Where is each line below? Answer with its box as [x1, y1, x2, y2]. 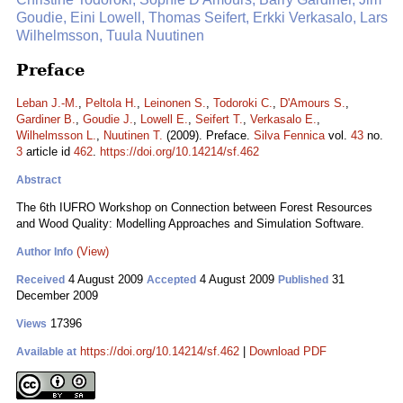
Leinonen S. [144, 96, 206, 110]
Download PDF [249, 345, 327, 358]
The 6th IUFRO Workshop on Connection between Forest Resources [16, 201, 372, 214]
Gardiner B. [16, 112, 76, 126]
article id [22, 145, 74, 158]
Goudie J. [83, 112, 133, 126]
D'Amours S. [280, 96, 345, 110]
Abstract [16, 174, 61, 186]
